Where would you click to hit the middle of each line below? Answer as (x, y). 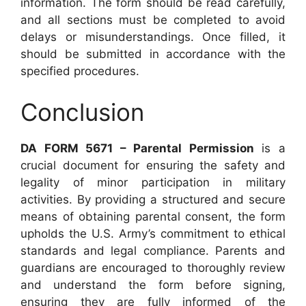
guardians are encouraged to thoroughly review (153, 267)
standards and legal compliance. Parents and (153, 250)
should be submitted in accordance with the (153, 54)
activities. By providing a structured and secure (153, 199)
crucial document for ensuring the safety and (153, 165)
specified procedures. (80, 71)
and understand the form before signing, (153, 284)
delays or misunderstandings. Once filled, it (153, 37)
